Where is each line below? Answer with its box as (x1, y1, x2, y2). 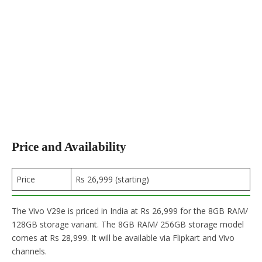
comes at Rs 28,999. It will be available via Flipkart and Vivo (12, 232, 235, 243)
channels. (12, 245, 47, 257)
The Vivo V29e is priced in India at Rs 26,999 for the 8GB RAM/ (12, 205, 248, 216)
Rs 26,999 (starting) (75, 173, 149, 185)
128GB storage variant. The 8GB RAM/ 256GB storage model (12, 218, 244, 230)
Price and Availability (12, 140, 126, 154)
